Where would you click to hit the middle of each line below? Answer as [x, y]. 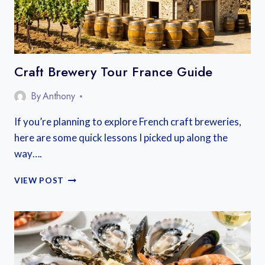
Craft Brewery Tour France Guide [113, 72]
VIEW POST [39, 180]
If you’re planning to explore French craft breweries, [128, 122]
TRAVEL [80, 23]
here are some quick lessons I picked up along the [121, 138]
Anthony [59, 96]
